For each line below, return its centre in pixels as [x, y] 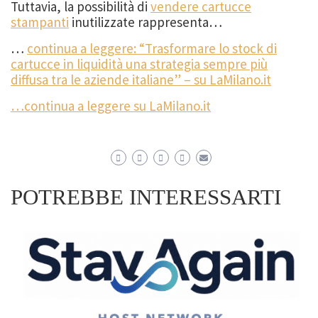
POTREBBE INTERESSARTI [146, 198]
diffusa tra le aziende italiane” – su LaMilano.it [141, 80]
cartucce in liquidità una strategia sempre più [139, 64]
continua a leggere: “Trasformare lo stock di [152, 49]
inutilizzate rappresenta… [146, 22]
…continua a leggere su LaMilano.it [111, 106]
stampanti [40, 22]
